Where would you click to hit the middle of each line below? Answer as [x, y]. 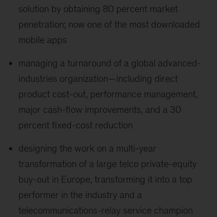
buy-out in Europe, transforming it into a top [106, 179]
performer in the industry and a [80, 195]
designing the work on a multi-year [88, 148]
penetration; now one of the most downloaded [109, 24]
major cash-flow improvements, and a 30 [100, 110]
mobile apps [43, 40]
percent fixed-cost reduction [76, 125]
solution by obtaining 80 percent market [98, 9]
